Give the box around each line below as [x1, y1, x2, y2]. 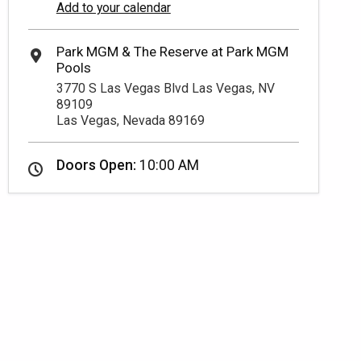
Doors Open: [56, 157, 139, 174]
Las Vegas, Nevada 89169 [56, 112, 205, 128]
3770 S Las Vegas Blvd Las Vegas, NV [56, 80, 275, 96]
